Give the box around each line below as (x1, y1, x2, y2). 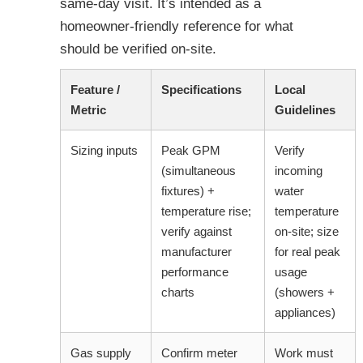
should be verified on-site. (60, 41, 216, 58)
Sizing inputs (70, 143, 138, 158)
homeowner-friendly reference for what (60, 19, 293, 35)
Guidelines (275, 103, 335, 117)
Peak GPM (161, 143, 220, 158)
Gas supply (70, 346, 131, 361)
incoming (275, 164, 322, 178)
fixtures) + (161, 184, 215, 199)
